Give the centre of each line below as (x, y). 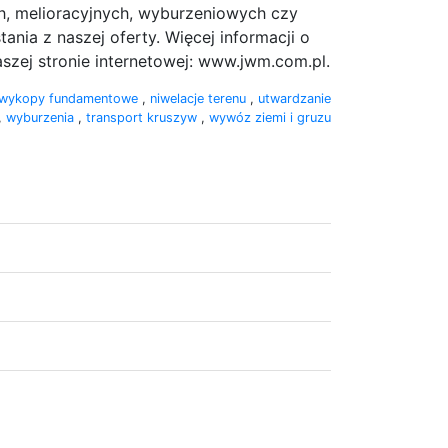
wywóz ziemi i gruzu (270, 117)
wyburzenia (42, 117)
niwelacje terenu (200, 98)
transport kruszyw (143, 117)
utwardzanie (294, 98)
